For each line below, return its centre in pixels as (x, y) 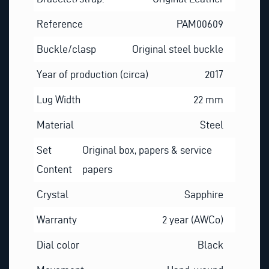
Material (55, 125)
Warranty (56, 220)
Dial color (58, 245)
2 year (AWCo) (193, 220)
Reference (59, 24)
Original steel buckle (178, 49)
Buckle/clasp (66, 49)
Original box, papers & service (147, 150)
